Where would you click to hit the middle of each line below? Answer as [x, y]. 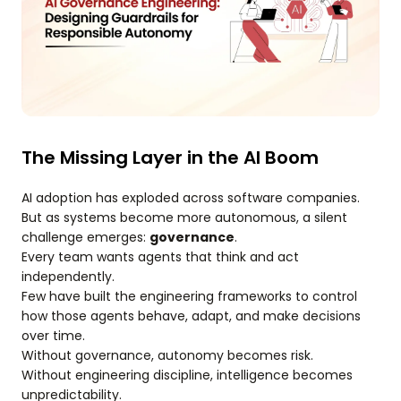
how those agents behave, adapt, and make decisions [191, 316]
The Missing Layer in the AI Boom [170, 158]
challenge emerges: [85, 238]
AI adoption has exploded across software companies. [191, 198]
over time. [53, 336]
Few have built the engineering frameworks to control [189, 297]
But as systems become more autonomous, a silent [184, 218]
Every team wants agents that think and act [160, 257]
